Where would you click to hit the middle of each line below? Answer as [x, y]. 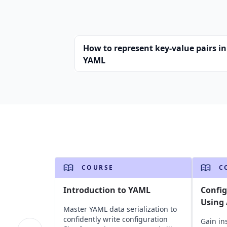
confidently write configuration [115, 219]
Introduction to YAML [107, 190]
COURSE [98, 167]
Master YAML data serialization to [120, 209]
